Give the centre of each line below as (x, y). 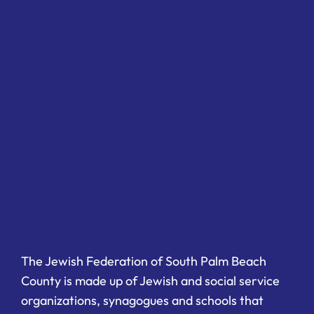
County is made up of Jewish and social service (150, 280)
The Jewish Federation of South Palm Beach (144, 261)
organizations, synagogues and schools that (142, 300)
